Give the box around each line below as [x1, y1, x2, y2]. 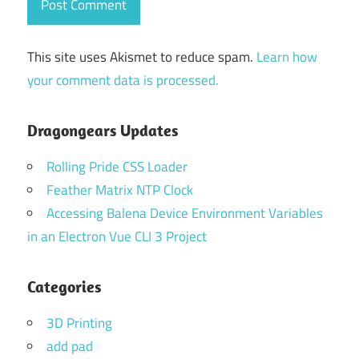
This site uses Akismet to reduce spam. [27, 46, 256, 67]
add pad [46, 335, 93, 357]
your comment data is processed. [27, 69, 219, 91]
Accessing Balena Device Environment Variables [46, 202, 323, 224]
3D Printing [46, 312, 112, 333]
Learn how [256, 46, 317, 67]
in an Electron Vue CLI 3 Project [27, 225, 207, 247]
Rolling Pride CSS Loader [46, 155, 188, 177]
